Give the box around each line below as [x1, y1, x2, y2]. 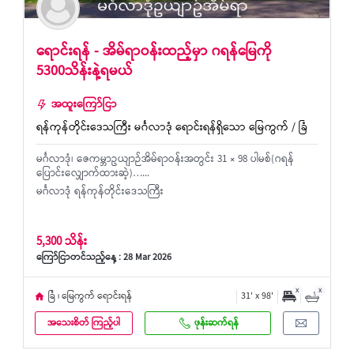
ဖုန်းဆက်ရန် [194, 314, 239, 332]
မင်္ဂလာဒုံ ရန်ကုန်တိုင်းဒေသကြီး [36, 183, 164, 201]
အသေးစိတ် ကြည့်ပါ [47, 314, 120, 332]
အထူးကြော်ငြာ [51, 96, 117, 115]
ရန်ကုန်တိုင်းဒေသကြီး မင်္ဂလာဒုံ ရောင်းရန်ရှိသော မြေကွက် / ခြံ [36, 119, 307, 138]
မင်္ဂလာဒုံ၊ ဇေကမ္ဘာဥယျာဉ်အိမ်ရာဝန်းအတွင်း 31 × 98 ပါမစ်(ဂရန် [36, 151, 294, 169]
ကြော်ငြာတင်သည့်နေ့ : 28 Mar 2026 [36, 250, 171, 267]
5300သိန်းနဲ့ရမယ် [36, 59, 133, 85]
